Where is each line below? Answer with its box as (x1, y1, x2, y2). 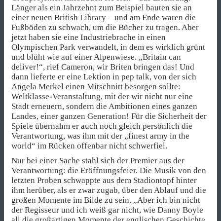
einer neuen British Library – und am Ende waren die (11, 13, 196, 23)
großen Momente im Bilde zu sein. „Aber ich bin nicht (11, 195, 200, 205)
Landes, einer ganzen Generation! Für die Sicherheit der (11, 111, 207, 121)
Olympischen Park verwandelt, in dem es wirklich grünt (11, 42, 205, 52)
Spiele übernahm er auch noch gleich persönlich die (11, 121, 192, 131)
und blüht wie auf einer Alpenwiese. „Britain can (11, 52, 181, 62)
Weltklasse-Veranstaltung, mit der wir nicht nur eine (11, 92, 193, 102)
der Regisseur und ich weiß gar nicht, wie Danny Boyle (11, 205, 203, 215)
